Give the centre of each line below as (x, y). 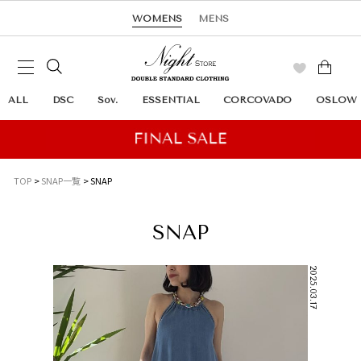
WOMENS (157, 19)
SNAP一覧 (61, 180)
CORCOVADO (258, 100)
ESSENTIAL (170, 100)
